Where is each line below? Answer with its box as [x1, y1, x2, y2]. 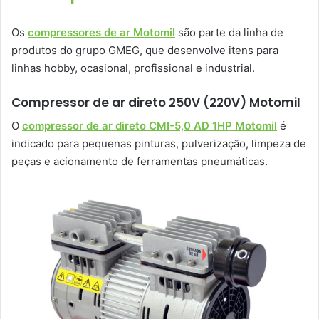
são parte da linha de [175, 25, 283, 39]
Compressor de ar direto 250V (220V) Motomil [11, 93, 300, 111]
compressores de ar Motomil [28, 25, 175, 39]
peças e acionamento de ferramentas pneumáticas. [11, 155, 268, 169]
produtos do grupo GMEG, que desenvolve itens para [11, 43, 278, 57]
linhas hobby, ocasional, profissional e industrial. [11, 61, 255, 75]
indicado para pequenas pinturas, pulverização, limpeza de [11, 137, 306, 151]
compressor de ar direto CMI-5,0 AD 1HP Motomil [22, 119, 277, 133]
